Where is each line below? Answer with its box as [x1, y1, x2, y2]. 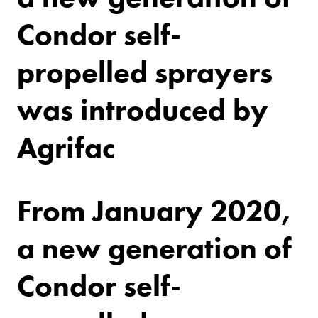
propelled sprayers [17, 53, 273, 92]
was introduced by [17, 90, 268, 129]
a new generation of [17, 229, 292, 268]
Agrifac [17, 128, 115, 167]
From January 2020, [17, 191, 292, 230]
